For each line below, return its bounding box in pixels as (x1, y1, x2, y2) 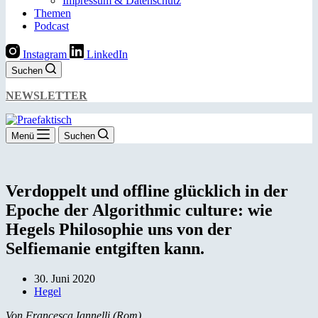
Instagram (23, 48, 67, 60)
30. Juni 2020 (34, 272, 95, 285)
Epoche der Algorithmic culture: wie (6, 200, 273, 219)
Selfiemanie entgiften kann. (6, 238, 204, 258)
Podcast (34, 20, 69, 32)
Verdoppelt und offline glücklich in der (6, 181, 288, 200)
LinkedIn (87, 48, 128, 60)
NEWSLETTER (6, 89, 87, 102)
